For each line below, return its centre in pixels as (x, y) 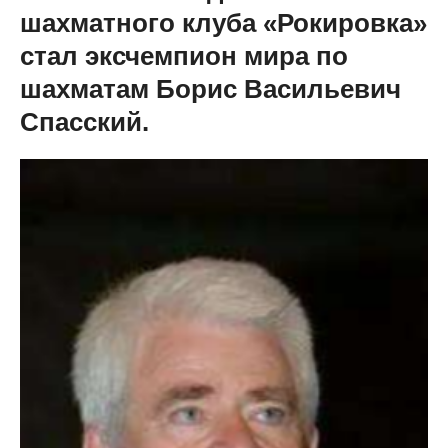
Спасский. (84, 122)
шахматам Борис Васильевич (210, 89)
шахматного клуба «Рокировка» (223, 23)
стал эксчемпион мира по (184, 56)
